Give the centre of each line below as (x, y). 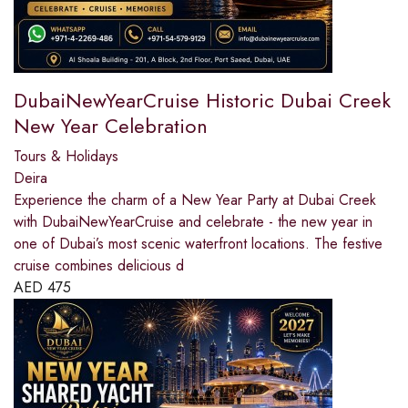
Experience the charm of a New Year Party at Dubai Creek (195, 199)
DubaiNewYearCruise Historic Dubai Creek (202, 100)
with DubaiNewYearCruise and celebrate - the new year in (193, 221)
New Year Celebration (111, 125)
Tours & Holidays (66, 156)
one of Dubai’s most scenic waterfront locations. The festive (198, 243)
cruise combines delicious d (99, 265)
